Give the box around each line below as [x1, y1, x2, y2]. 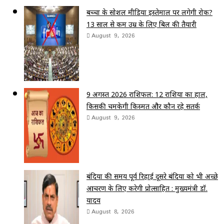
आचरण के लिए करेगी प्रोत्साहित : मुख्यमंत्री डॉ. [86, 183, 207, 193]
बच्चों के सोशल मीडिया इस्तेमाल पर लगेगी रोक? [86, 7, 212, 17]
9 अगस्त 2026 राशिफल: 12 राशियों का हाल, [86, 89, 207, 99]
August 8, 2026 [91, 205, 134, 217]
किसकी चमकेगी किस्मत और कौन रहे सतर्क [86, 101, 200, 111]
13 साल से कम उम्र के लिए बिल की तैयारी [86, 19, 196, 29]
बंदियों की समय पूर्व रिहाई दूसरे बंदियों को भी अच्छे [86, 171, 218, 181]
